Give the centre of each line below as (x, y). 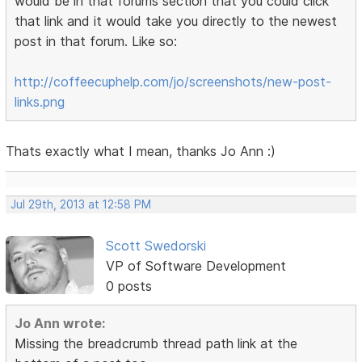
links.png (40, 101)
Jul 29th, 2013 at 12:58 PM (81, 204)
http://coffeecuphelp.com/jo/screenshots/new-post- (173, 81)
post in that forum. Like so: (96, 41)
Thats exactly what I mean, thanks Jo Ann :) (141, 151)
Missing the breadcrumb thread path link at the (156, 343)
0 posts (128, 286)
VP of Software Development (196, 265)
